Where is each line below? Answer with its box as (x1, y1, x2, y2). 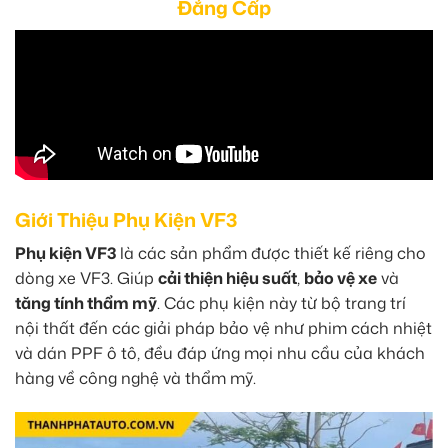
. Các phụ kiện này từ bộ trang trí (157, 292, 406, 315)
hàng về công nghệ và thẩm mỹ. (15, 367, 256, 390)
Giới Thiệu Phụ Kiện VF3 (15, 205, 237, 233)
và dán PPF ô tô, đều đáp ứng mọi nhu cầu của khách (15, 342, 425, 365)
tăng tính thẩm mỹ (15, 292, 157, 315)
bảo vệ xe (304, 267, 377, 290)
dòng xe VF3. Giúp (15, 267, 158, 290)
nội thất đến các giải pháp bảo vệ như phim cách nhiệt (15, 317, 432, 340)
